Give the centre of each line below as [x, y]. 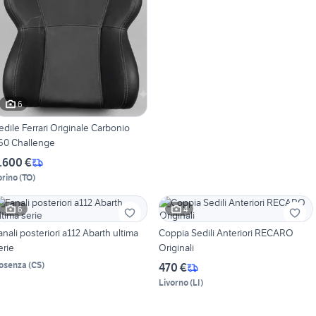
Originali [176, 248]
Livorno [173, 283]
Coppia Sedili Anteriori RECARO [226, 233]
